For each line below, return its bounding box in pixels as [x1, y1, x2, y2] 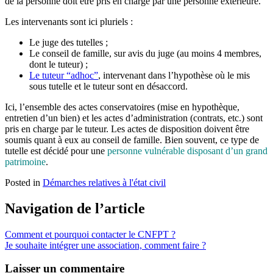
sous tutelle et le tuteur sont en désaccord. [29, 80, 188, 91]
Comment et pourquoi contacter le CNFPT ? [5, 229, 175, 239]
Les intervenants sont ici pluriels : [5, 16, 133, 27]
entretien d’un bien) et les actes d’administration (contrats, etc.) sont [5, 112, 263, 123]
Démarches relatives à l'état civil [43, 177, 166, 188]
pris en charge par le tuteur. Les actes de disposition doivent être [5, 123, 249, 134]
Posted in [5, 177, 43, 188]
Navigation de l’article [5, 200, 145, 216]
